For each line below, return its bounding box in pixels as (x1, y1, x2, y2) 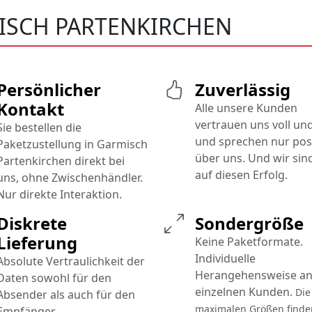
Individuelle (195, 251, 256, 267)
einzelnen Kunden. (195, 284, 295, 300)
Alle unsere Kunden (195, 100, 297, 116)
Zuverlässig (195, 78, 290, 102)
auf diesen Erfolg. (195, 167, 288, 183)
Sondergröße (195, 212, 304, 235)
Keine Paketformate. (195, 234, 303, 250)
